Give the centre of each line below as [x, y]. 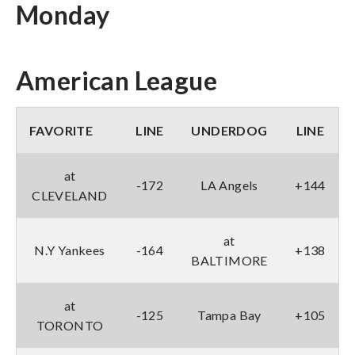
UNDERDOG [229, 130]
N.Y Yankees [70, 250]
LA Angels [229, 185]
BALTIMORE [229, 260]
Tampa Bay [229, 315]
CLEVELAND [70, 195]
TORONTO [70, 325]
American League [116, 80]
